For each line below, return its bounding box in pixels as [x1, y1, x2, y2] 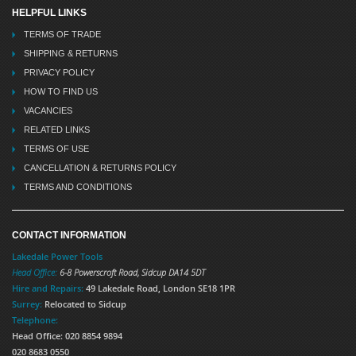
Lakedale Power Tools [12, 250, 103, 262]
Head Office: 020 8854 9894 [12, 329, 122, 342]
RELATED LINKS [24, 124, 90, 134]
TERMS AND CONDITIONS [24, 181, 132, 192]
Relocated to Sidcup [42, 297, 126, 310]
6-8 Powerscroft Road [60, 265, 137, 278]
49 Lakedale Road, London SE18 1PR [83, 281, 235, 294]
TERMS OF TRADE [24, 29, 101, 39]
